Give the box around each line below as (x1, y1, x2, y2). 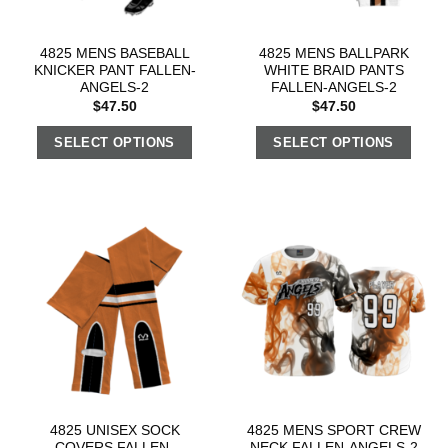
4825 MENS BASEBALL (39, 46, 190, 62)
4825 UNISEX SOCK (49, 423, 180, 439)
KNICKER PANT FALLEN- (33, 63, 196, 79)
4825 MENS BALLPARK (258, 46, 409, 62)
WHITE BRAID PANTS (263, 63, 404, 79)
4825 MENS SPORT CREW (246, 423, 421, 439)
